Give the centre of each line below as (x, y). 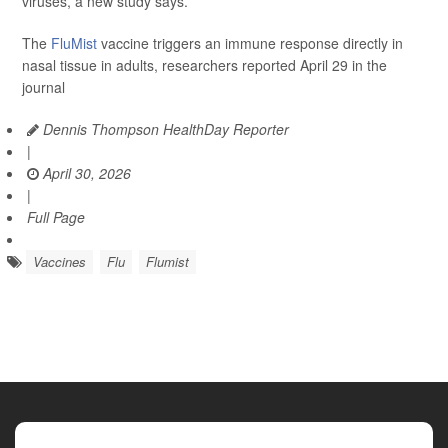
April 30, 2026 (85, 173)
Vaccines (59, 261)
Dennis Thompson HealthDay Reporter (164, 129)
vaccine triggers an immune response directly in (250, 43)
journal (43, 87)
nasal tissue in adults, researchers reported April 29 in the (204, 65)
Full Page (56, 217)
